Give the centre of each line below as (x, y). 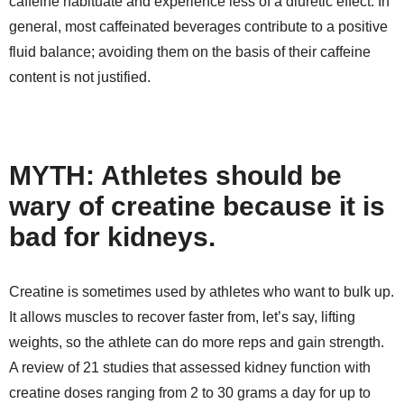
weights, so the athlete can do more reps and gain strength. (197, 342)
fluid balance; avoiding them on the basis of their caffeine (190, 51)
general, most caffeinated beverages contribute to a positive (198, 26)
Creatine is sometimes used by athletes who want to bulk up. (202, 291)
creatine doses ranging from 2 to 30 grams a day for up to (190, 392)
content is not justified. (80, 77)
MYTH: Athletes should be (175, 175)
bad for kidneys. (112, 236)
